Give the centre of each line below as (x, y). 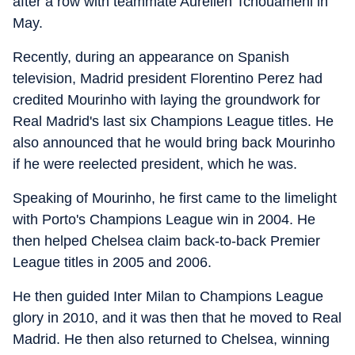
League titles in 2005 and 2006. (112, 262)
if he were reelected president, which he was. (155, 164)
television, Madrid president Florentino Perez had (168, 78)
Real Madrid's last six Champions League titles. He (173, 121)
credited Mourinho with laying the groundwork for (166, 100)
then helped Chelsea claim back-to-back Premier (166, 241)
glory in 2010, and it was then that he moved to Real (177, 318)
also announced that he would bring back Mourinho (174, 143)
